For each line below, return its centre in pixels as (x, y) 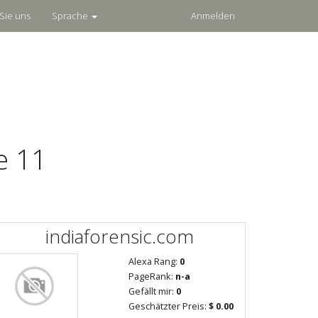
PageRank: (152, 276)
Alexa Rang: (154, 261)
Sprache (71, 16)
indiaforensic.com (120, 236)
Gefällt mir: (152, 291)
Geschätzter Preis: (169, 306)
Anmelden (213, 16)
